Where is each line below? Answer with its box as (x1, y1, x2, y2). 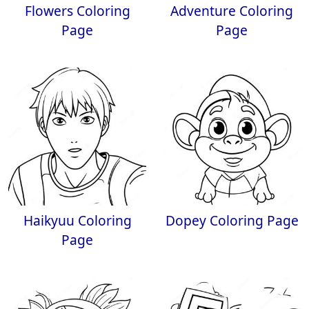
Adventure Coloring (170, 1, 293, 20)
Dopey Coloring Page (165, 211, 299, 230)
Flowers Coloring (24, 1, 130, 20)
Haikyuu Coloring (23, 211, 132, 230)
